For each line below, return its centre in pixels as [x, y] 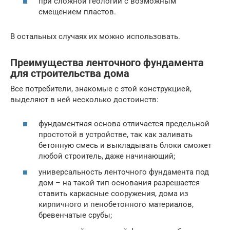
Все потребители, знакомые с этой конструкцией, [101, 89]
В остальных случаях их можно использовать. [95, 37]
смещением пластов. [77, 12]
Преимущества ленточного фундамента [107, 63]
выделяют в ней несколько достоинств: [84, 100]
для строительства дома [70, 73]
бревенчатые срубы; [75, 215]
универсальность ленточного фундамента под [124, 172]
